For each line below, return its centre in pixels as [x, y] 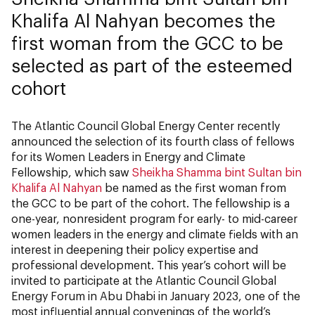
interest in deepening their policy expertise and [135, 249]
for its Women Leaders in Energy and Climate [128, 156]
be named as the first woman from [194, 187]
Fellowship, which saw [72, 172]
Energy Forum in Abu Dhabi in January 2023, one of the [156, 295]
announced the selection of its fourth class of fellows [153, 141]
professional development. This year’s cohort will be [149, 264]
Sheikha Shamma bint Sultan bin [217, 172]
